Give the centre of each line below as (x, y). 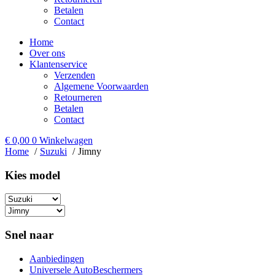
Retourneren (78, 97)
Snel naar (29, 235)
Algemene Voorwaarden (101, 86)
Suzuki (53, 151)
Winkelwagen (66, 140)
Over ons (47, 53)
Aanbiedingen (57, 258)
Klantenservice (58, 64)
